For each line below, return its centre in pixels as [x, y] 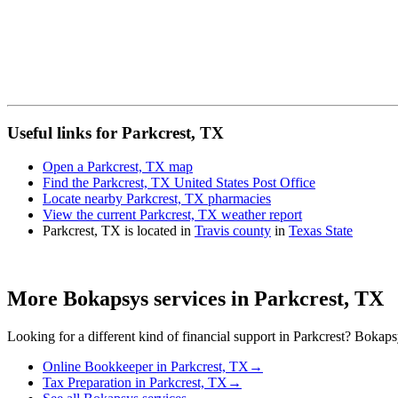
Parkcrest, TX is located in [119, 231]
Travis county [233, 231]
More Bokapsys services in [131, 299]
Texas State [321, 231]
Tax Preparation [87, 383]
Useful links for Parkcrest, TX [115, 132]
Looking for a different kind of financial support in [150, 337]
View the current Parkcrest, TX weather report [172, 215]
